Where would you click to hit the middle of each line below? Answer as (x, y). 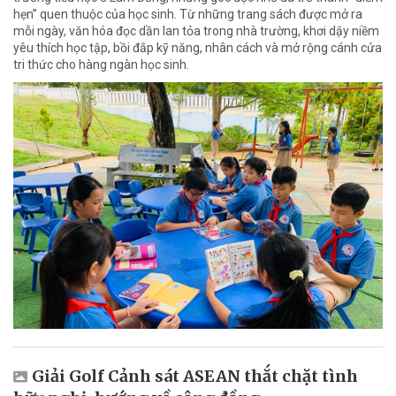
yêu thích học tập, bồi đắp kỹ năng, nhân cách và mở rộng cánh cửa (198, 48)
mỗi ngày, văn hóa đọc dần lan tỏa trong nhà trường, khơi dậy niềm (196, 31)
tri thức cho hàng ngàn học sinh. (101, 65)
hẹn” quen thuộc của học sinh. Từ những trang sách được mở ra (188, 15)
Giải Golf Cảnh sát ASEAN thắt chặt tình (195, 376)
